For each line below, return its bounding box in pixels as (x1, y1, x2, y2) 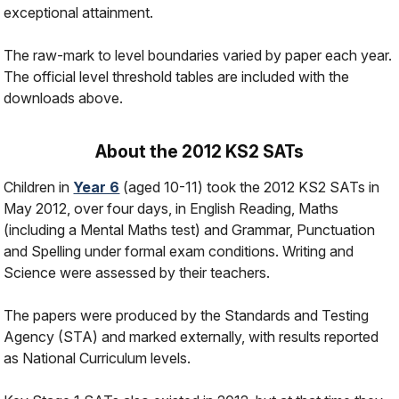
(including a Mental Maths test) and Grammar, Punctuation (4, 220, 376, 239)
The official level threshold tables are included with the (4, 67, 350, 85)
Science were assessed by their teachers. (4, 263, 271, 281)
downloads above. (4, 88, 124, 107)
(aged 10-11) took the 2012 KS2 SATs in (119, 177, 380, 196)
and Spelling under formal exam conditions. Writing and (4, 241, 354, 260)
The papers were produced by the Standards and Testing (4, 305, 370, 324)
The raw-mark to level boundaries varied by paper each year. (4, 45, 393, 64)
